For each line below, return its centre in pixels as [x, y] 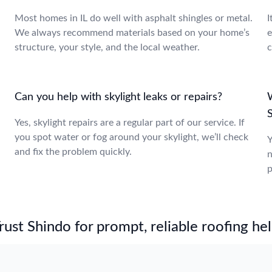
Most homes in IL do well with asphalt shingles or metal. [134, 18]
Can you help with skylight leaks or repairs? [118, 97]
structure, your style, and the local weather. [107, 47]
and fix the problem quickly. [73, 152]
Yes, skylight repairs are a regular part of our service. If [130, 123]
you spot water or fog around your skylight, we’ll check [131, 137]
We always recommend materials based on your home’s [132, 33]
